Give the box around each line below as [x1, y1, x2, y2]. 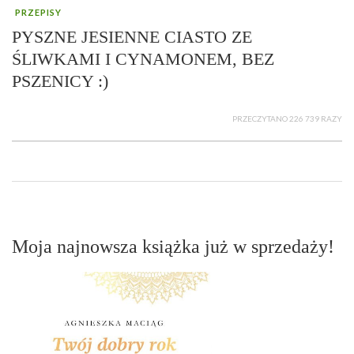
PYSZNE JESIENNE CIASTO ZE [12, 27, 252, 47]
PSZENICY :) [12, 71, 108, 92]
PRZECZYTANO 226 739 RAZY [232, 114, 342, 124]
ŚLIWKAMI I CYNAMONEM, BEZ [12, 49, 274, 70]
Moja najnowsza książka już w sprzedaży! [12, 236, 334, 258]
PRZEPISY [15, 7, 62, 18]
